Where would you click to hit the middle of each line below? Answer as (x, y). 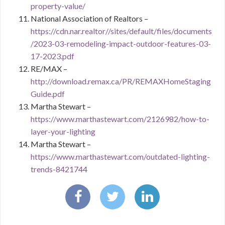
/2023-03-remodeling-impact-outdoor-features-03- (121, 43)
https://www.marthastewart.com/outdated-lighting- (120, 156)
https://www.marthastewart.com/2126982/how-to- (120, 119)
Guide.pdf (48, 94)
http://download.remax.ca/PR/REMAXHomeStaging (121, 81)
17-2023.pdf (52, 56)
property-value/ (58, 6)
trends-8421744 (59, 169)
